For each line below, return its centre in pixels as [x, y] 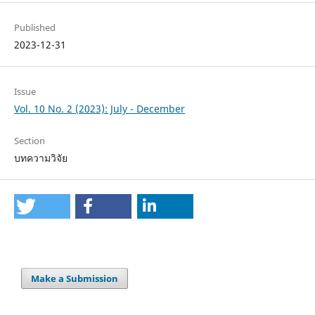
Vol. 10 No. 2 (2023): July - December [99, 109]
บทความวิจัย [40, 158]
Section [29, 141]
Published [34, 28]
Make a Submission [75, 279]
